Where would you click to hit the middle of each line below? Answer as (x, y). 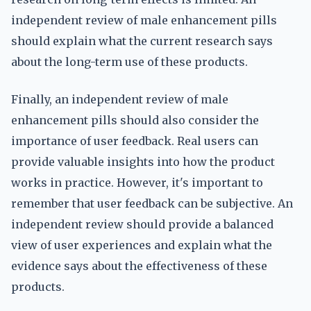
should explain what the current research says (142, 41)
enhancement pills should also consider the (135, 120)
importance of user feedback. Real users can (135, 141)
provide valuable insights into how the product (143, 162)
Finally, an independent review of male (120, 99)
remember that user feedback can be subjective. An (152, 203)
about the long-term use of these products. (129, 62)
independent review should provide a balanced (142, 224)
